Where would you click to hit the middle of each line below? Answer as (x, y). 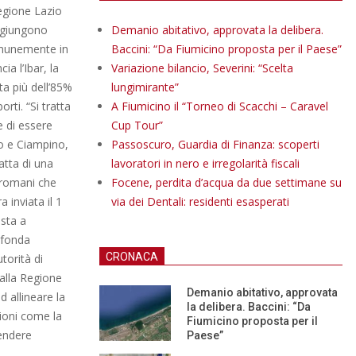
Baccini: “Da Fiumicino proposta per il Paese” (226, 49)
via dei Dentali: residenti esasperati (200, 201)
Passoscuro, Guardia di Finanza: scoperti (215, 144)
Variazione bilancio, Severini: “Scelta (202, 68)
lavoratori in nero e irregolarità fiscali (205, 163)
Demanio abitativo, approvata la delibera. (217, 30)
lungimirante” (145, 87)
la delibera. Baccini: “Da (249, 307)
